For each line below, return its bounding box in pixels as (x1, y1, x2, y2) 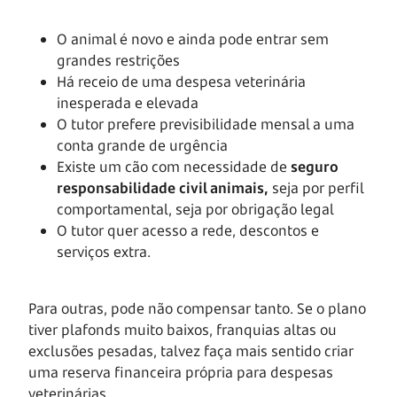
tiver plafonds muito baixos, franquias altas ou (28, 319, 337, 339)
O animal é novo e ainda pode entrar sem (57, 28, 329, 49)
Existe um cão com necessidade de (57, 156, 291, 176)
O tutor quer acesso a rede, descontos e (57, 220, 319, 240)
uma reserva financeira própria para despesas (28, 362, 333, 382)
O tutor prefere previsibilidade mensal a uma (57, 113, 354, 134)
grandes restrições (57, 50, 180, 70)
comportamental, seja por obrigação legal (57, 198, 334, 219)
